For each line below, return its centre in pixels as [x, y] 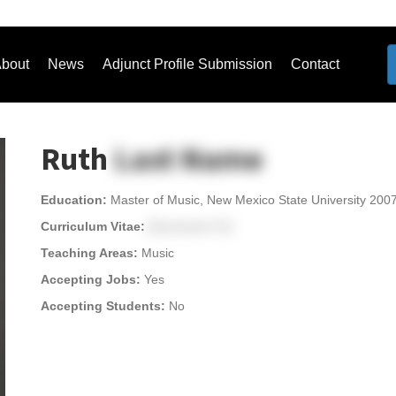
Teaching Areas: [91, 253]
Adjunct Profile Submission [187, 64]
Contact [315, 64]
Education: [76, 200]
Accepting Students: [105, 306]
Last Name [188, 160]
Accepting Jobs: [92, 279]
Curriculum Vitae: [95, 226]
